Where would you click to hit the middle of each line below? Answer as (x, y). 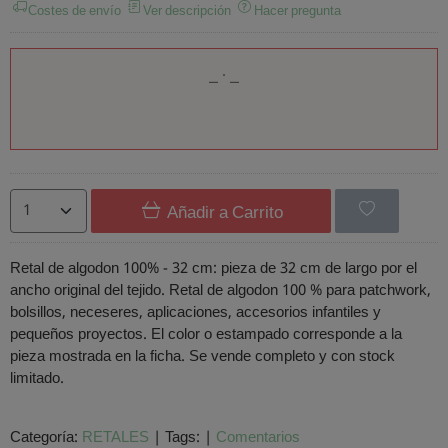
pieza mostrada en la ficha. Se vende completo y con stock (202, 356)
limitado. (37, 378)
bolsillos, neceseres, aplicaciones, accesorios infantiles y (195, 312)
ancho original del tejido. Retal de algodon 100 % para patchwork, (220, 290)
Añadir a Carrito (222, 213)
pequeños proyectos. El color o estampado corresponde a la (206, 334)
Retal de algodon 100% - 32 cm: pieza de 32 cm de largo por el (213, 268)
